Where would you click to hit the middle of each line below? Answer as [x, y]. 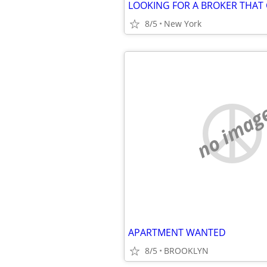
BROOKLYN [186, 251]
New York [183, 24]
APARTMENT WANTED [177, 232]
